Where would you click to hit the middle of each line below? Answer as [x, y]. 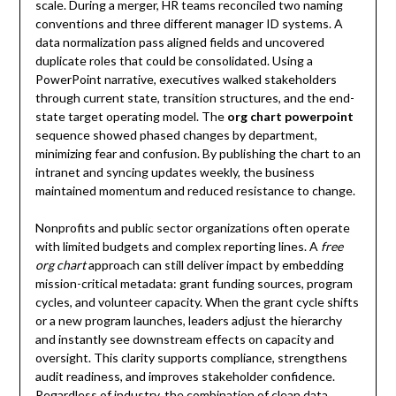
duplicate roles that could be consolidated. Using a [174, 61]
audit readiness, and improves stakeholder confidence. [185, 377]
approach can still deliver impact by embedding [214, 265]
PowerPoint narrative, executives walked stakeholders [186, 80]
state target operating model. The [131, 117]
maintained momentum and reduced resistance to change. [195, 191]
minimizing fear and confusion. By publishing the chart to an [198, 154]
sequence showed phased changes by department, [176, 135]
